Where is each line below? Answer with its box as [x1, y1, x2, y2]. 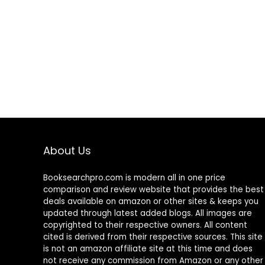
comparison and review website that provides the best [43, 183, 264, 195]
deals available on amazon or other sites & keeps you [43, 195, 258, 207]
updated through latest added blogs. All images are [43, 207, 252, 219]
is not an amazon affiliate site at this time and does [43, 243, 253, 254]
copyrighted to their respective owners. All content [43, 219, 247, 231]
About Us [43, 143, 91, 158]
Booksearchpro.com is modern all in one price [43, 172, 225, 183]
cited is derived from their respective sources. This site [43, 231, 263, 243]
